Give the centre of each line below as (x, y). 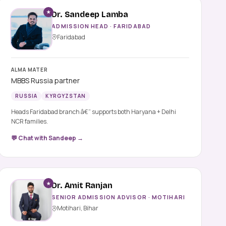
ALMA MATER (30, 69)
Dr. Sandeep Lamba (90, 14)
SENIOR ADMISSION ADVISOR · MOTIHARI (118, 197)
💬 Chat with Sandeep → (47, 138)
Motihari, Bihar (78, 208)
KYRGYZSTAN (66, 96)
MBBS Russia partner (46, 80)
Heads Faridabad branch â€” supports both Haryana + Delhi (94, 111)
